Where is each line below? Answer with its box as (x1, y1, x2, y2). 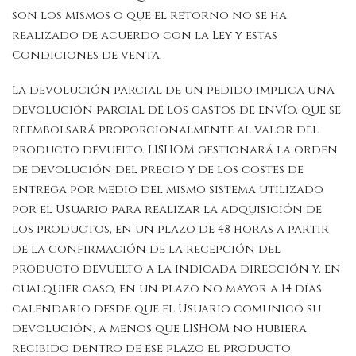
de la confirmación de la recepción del (12, 241, 281, 257)
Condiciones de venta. (12, 47, 162, 64)
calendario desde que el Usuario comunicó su (12, 300, 321, 317)
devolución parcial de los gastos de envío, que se (12, 102, 341, 118)
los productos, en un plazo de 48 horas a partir (12, 221, 329, 238)
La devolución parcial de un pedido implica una (12, 82, 335, 99)
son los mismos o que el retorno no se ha (12, 7, 287, 25)
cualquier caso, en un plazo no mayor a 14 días (12, 281, 322, 297)
